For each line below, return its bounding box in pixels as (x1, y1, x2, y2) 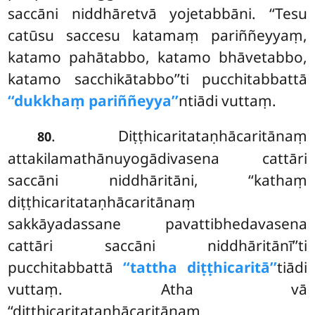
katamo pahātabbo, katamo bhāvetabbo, (8, 47, 307, 67)
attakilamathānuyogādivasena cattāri (8, 148, 307, 169)
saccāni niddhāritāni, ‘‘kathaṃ (8, 170, 307, 191)
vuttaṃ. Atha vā (8, 279, 307, 300)
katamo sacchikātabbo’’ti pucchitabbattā (8, 69, 307, 89)
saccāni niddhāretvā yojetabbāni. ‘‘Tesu (8, 4, 307, 24)
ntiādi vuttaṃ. (179, 91, 277, 111)
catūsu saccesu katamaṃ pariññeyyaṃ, (8, 25, 307, 46)
